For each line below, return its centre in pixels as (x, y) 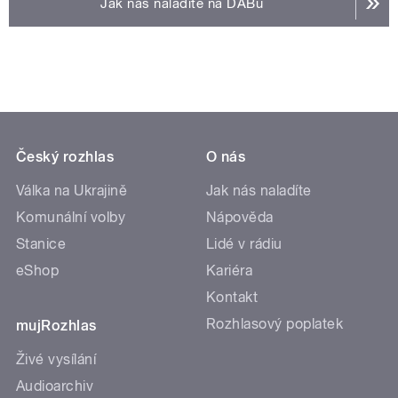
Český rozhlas (65, 156)
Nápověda (240, 217)
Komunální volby (71, 217)
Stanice (41, 243)
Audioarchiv (55, 386)
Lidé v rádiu (244, 243)
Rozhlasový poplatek (275, 323)
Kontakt (232, 297)
